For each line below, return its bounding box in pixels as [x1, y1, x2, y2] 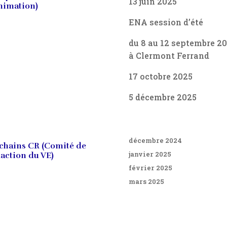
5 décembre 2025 [128, 91, 197, 102]
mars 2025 [128, 176, 164, 186]
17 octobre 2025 [128, 70, 193, 82]
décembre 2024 [128, 135, 182, 145]
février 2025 [128, 163, 172, 172]
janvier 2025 [128, 149, 171, 159]
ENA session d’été [128, 16, 203, 27]
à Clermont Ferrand [128, 50, 209, 61]
